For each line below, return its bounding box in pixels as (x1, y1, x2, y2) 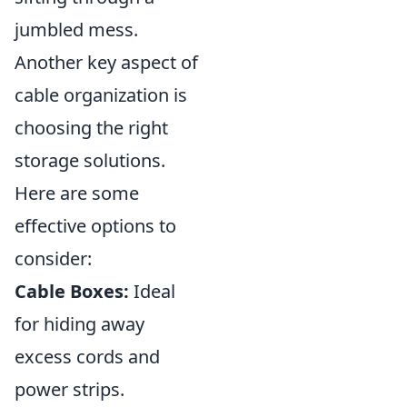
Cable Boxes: (15, 278, 129, 303)
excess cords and (15, 343, 160, 369)
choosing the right (15, 114, 168, 140)
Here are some (15, 180, 139, 205)
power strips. (15, 376, 124, 402)
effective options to (15, 213, 176, 238)
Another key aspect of (15, 49, 198, 74)
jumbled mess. (15, 16, 138, 42)
